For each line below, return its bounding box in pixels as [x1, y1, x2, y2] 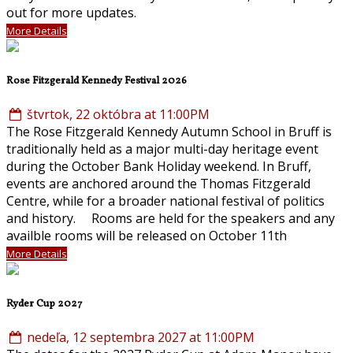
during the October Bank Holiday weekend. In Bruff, [6, 158, 311, 176]
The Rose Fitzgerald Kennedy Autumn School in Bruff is [6, 123, 332, 141]
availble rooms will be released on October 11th [6, 227, 287, 245]
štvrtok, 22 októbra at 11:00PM [24, 106, 210, 124]
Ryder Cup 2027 [6, 296, 83, 312]
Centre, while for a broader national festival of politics [6, 192, 325, 210]
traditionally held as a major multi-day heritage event [6, 140, 318, 158]
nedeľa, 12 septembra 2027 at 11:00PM [24, 329, 255, 347]
